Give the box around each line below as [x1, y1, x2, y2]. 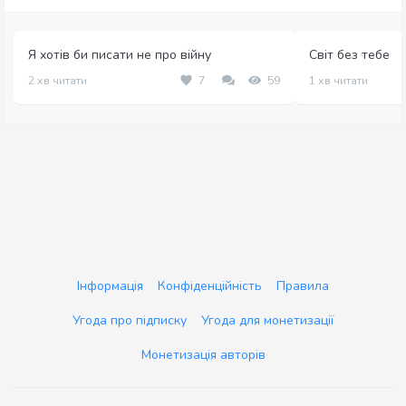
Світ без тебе [309, 46, 390, 64]
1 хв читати [309, 73, 368, 89]
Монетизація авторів [140, 346, 266, 364]
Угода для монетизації [201, 312, 333, 330]
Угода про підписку [72, 312, 187, 330]
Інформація [77, 277, 143, 295]
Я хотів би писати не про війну [28, 46, 211, 64]
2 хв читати [28, 73, 87, 89]
